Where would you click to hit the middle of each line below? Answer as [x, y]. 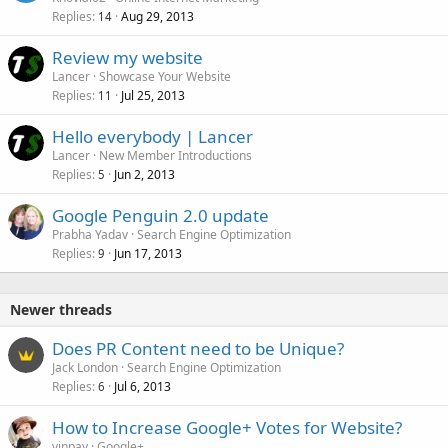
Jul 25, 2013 [153, 96]
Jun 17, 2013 [148, 254]
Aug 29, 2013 [157, 17]
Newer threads [61, 310]
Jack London [85, 368]
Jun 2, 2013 [144, 175]
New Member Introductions [175, 156]
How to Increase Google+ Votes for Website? [227, 428]
